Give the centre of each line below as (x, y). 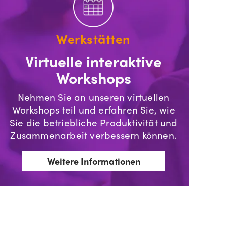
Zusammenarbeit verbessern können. (94, 135)
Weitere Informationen (93, 161)
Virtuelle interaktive (94, 61)
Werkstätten (93, 39)
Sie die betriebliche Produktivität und (93, 122)
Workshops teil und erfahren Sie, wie (93, 109)
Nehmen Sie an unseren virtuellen (94, 97)
